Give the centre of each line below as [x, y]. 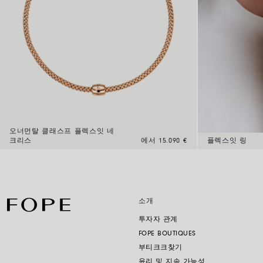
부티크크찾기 [161, 248]
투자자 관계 [158, 220]
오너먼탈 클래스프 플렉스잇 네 [62, 132]
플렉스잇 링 [227, 141]
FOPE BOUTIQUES [167, 234]
